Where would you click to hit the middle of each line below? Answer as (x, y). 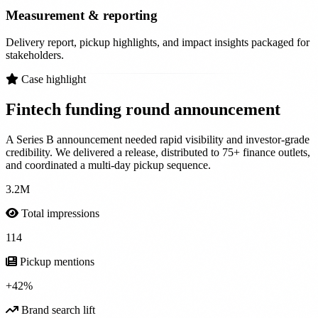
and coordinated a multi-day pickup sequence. (108, 165)
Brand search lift (57, 310)
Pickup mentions (56, 262)
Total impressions (59, 214)
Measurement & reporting (82, 15)
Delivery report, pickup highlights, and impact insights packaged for (158, 43)
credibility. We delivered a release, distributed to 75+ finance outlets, (158, 153)
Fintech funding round (90, 110)
